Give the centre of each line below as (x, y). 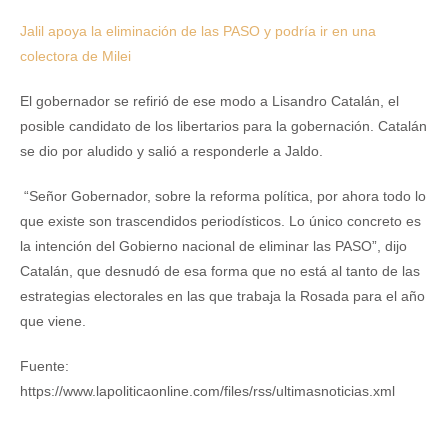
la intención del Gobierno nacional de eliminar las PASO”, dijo (213, 246)
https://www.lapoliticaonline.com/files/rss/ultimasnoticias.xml (207, 391)
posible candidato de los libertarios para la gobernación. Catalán (223, 126)
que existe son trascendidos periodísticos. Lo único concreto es (220, 221)
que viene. (53, 321)
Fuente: (44, 366)
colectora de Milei (75, 56)
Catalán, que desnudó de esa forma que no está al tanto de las (220, 271)
